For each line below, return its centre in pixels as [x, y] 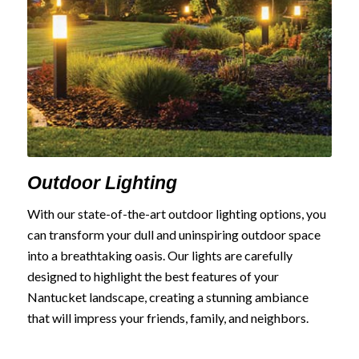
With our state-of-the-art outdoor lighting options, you [176, 214]
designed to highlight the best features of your [153, 276]
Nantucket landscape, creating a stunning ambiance [167, 297]
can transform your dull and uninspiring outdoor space [173, 235]
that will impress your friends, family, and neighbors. [167, 318]
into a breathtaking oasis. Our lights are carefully [159, 256]
